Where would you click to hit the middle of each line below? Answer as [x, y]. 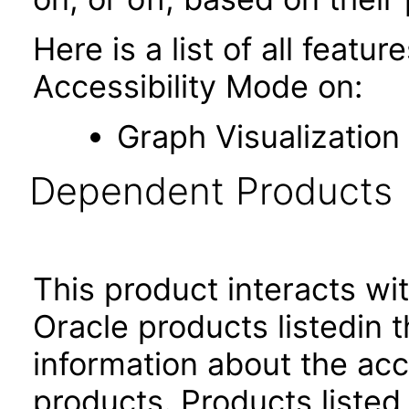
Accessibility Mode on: [198, 86]
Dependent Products [210, 191]
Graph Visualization [258, 136]
